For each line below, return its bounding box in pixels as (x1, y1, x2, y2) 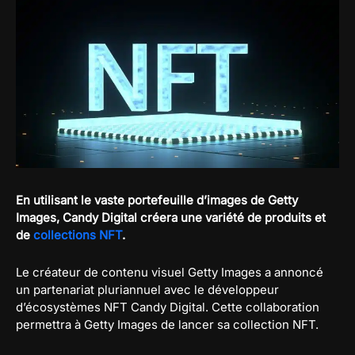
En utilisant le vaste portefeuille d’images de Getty (16, 193, 298, 208)
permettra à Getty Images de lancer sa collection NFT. (16, 317, 319, 333)
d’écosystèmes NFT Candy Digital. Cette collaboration (16, 300, 319, 315)
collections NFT (33, 227, 122, 243)
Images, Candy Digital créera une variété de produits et (16, 210, 326, 226)
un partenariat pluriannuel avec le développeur (16, 282, 279, 298)
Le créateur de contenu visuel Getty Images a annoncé (16, 265, 323, 281)
